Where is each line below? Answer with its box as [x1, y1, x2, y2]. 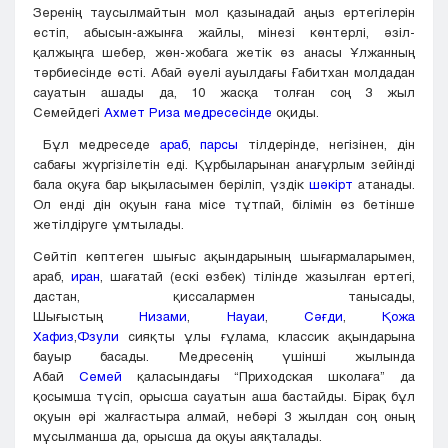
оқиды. [272, 104, 319, 121]
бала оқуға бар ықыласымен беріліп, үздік [33, 176, 309, 193]
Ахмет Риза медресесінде [104, 104, 272, 121]
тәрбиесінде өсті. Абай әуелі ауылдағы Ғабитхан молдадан [33, 64, 415, 81]
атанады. [353, 176, 415, 193]
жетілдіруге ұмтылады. [33, 216, 184, 233]
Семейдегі [33, 104, 104, 121]
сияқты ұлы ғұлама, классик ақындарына [119, 328, 415, 345]
